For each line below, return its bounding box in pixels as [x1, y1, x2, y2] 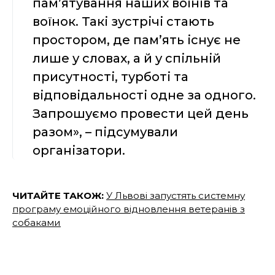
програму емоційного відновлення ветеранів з [12, 203, 245, 215]
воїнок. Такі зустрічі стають [33, 14, 214, 29]
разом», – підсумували [33, 125, 178, 140]
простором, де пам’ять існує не [33, 33, 241, 48]
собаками [12, 217, 61, 229]
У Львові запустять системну [106, 190, 245, 202]
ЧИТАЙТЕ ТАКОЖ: [12, 190, 106, 202]
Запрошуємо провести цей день [33, 106, 249, 122]
